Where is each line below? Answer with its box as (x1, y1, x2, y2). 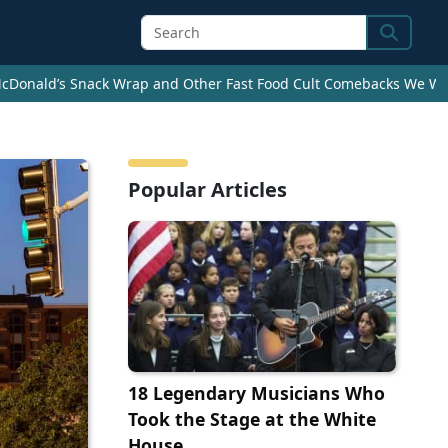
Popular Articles (128, 176, 287, 204)
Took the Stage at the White (128, 407, 376, 432)
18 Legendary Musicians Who (128, 381, 385, 406)
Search (379, 32, 436, 57)
